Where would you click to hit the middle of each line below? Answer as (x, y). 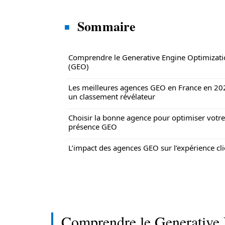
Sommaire (107, 26)
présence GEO (93, 127)
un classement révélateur (112, 96)
